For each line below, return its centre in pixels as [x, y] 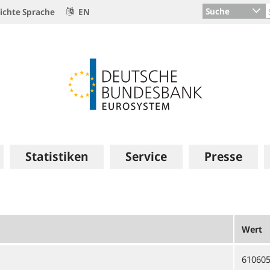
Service [146, 156]
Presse [224, 156]
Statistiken [56, 156]
